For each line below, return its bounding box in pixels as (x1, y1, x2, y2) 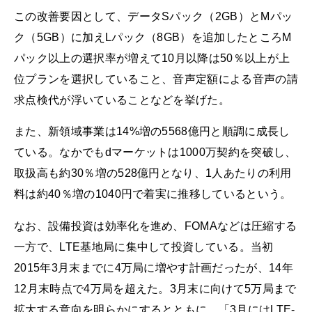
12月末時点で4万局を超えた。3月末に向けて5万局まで (14, 282, 297, 295)
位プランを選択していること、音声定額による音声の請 (14, 73, 298, 86)
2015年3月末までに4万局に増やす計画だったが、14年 (14, 261, 293, 274)
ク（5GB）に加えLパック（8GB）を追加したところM (14, 31, 292, 44)
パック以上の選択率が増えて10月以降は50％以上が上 (14, 52, 290, 65)
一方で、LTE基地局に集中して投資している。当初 (14, 240, 274, 253)
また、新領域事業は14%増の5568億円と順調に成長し (14, 125, 290, 138)
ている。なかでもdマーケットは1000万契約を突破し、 (14, 146, 297, 159)
